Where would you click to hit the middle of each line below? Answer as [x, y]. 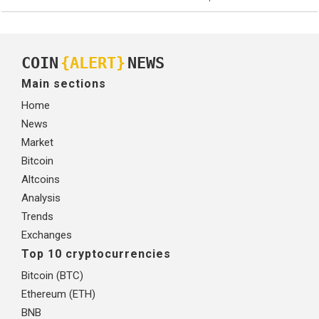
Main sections [64, 83]
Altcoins [41, 179]
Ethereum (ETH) [58, 294]
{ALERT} [93, 63]
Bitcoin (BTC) [52, 275]
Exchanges [47, 235]
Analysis [41, 198]
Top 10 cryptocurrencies [96, 253]
